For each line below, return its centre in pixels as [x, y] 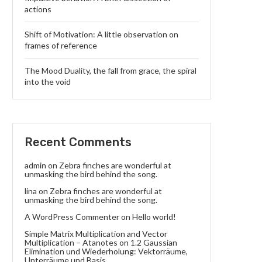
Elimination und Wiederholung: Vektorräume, [106, 251]
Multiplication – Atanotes [71, 242]
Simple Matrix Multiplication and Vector [96, 233]
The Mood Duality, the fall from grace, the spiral [111, 70]
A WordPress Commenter [72, 216]
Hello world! [154, 216]
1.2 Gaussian [154, 242]
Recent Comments [78, 142]
